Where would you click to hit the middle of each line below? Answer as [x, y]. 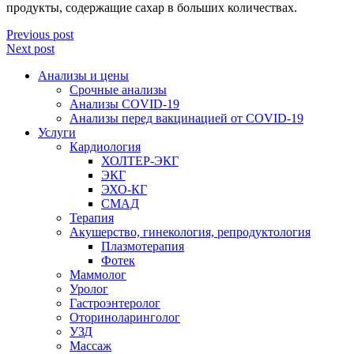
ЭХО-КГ [124, 190]
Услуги [57, 133]
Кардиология [105, 147]
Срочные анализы [118, 90]
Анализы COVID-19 [124, 104]
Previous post [40, 35]
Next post [30, 49]
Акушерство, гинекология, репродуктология [190, 232]
